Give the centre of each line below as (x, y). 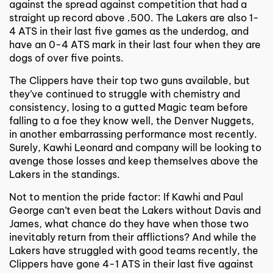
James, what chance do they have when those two (129, 223)
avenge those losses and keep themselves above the (134, 161)
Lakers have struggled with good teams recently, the (134, 250)
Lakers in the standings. (65, 174)
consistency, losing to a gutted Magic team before (129, 107)
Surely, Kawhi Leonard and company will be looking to (135, 147)
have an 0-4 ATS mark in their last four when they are (135, 44)
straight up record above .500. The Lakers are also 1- (134, 17)
